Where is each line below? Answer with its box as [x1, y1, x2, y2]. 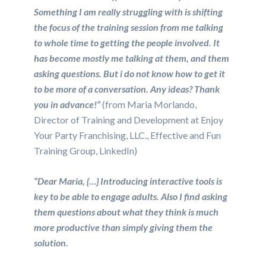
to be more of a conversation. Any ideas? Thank [34, 83, 220, 94]
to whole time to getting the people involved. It [34, 36, 220, 48]
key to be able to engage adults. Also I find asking [34, 190, 228, 202]
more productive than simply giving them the [34, 221, 213, 233]
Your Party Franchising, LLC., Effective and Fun [34, 129, 221, 141]
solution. [34, 236, 69, 248]
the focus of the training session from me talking [34, 21, 224, 33]
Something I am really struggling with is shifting [34, 5, 223, 17]
